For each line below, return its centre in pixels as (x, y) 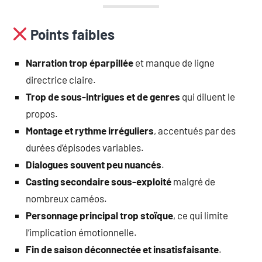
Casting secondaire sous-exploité (99, 181)
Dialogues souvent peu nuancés (94, 164)
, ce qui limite (201, 215)
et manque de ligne (174, 62)
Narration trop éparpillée (80, 62)
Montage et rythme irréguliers (90, 130)
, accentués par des (195, 130)
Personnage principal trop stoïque (99, 215)
